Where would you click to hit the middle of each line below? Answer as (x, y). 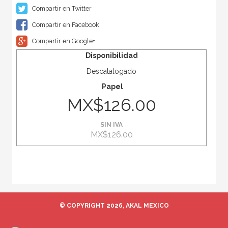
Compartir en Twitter (61, 9)
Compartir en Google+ (63, 41)
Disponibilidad (111, 56)
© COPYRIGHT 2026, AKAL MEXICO (114, 206)
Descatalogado (111, 72)
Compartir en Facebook (65, 25)
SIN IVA (111, 125)
